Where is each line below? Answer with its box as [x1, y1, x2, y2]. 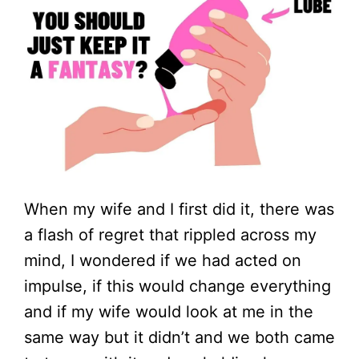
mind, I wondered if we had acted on [24, 250, 301, 270]
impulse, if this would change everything [24, 276, 331, 296]
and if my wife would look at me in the [24, 301, 313, 321]
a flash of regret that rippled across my [24, 224, 317, 244]
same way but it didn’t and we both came [24, 327, 335, 347]
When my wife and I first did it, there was [24, 199, 334, 219]
